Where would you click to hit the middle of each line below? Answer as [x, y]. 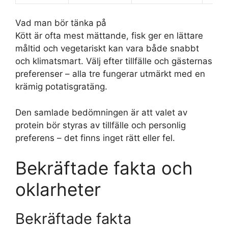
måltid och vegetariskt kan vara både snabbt [107, 48]
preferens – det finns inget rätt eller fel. [95, 138]
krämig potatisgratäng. [61, 87]
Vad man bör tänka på [61, 23]
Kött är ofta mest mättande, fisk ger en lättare [109, 36]
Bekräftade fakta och [104, 168]
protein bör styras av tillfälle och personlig [101, 125]
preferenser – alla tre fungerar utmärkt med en [110, 74]
